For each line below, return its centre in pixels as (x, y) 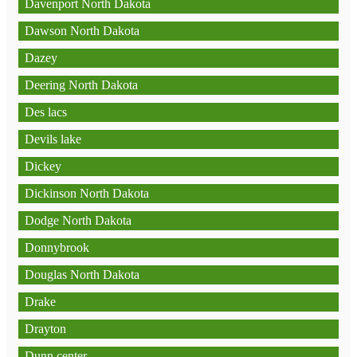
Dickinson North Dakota (87, 193)
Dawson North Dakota (82, 31)
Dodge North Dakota (78, 220)
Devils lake (53, 139)
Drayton (45, 329)
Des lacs (46, 112)
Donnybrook (57, 247)
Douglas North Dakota (82, 275)
